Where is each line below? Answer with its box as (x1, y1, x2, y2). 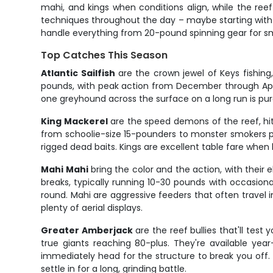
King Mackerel (41, 115, 108, 127)
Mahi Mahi (41, 163, 88, 175)
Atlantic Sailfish (41, 67, 115, 79)
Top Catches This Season (41, 48, 168, 62)
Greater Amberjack (41, 224, 133, 236)
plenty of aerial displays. (41, 202, 143, 214)
